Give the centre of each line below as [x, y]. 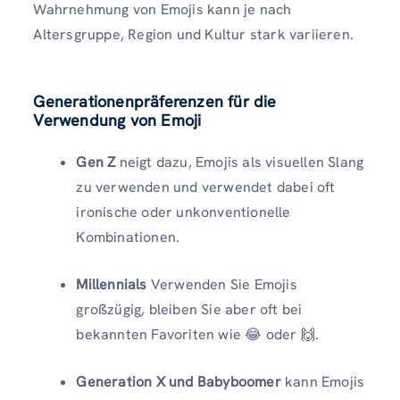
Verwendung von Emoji [117, 121]
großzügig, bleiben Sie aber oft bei [189, 310]
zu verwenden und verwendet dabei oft [206, 187]
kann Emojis [323, 382]
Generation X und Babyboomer [179, 382]
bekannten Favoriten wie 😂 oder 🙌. [197, 335]
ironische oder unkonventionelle [183, 212]
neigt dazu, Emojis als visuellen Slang [240, 162]
